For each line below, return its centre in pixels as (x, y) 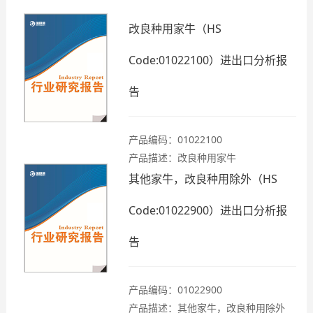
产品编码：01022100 (175, 139)
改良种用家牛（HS (175, 29)
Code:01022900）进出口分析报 (208, 210)
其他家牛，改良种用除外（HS (203, 179)
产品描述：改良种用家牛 (182, 158)
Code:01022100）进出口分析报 (208, 60)
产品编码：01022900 (175, 290)
